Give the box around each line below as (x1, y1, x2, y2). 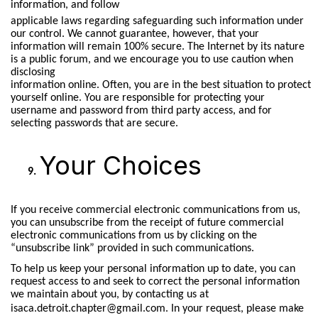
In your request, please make (168, 303, 304, 315)
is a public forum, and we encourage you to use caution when (10, 53, 293, 65)
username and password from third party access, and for (10, 104, 272, 116)
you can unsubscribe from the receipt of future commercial (10, 217, 284, 229)
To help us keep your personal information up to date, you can (10, 263, 295, 275)
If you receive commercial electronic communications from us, (10, 204, 300, 216)
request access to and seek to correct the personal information (10, 276, 300, 288)
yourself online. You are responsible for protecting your (10, 92, 265, 104)
